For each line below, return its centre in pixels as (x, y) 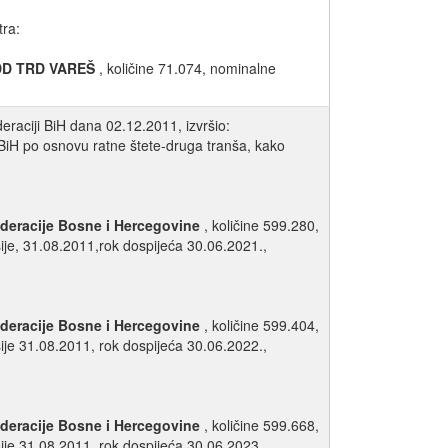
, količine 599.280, (261, 225)
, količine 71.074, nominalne (187, 68)
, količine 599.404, (261, 325)
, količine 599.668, (261, 425)
